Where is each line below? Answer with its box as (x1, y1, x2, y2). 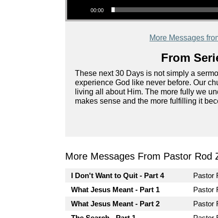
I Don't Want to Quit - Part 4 (71, 171, 164, 180)
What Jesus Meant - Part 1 (71, 185, 160, 194)
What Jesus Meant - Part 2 (71, 200, 160, 208)
